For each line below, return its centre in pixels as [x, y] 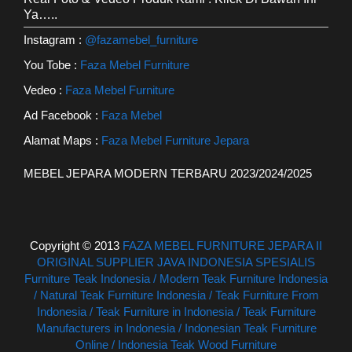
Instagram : [54, 40]
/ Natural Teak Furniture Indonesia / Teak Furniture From [176, 295]
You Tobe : [52, 65]
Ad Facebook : [62, 115]
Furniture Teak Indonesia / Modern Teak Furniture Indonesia [176, 279]
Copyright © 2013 [76, 246]
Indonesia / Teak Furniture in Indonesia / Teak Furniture [176, 312]
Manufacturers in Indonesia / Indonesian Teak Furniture [176, 328]
